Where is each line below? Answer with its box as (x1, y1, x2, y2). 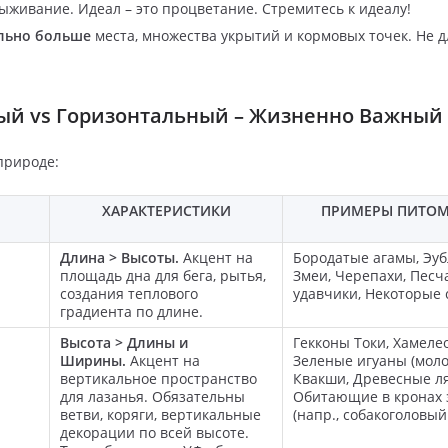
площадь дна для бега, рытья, (60, 265, 266, 285)
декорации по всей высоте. (60, 422, 249, 442)
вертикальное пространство (60, 368, 257, 388)
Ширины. (60, 350, 126, 370)
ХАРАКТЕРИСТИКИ (101, 200, 231, 220)
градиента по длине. (60, 301, 203, 321)
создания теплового (60, 283, 198, 303)
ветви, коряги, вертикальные (60, 404, 261, 424)
